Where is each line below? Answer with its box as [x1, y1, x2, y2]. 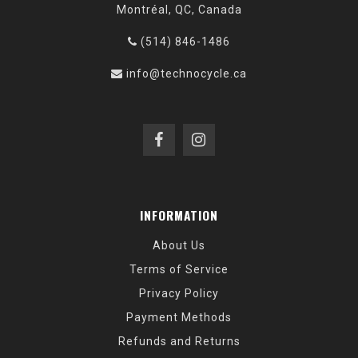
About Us [153, 239, 205, 253]
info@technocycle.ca [126, 67, 247, 81]
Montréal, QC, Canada [116, 3, 242, 17]
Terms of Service [129, 263, 229, 276]
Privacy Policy [139, 287, 219, 300]
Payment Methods [126, 311, 232, 324]
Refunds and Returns [117, 335, 241, 348]
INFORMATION [140, 206, 218, 225]
